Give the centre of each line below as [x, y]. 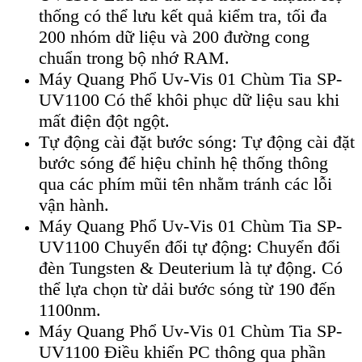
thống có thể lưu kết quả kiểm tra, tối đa [183, 16]
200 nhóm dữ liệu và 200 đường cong [174, 37]
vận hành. [74, 205]
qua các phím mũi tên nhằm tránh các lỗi [185, 184]
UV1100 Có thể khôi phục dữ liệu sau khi [189, 100]
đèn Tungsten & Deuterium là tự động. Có [191, 268]
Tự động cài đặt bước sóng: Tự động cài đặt [197, 142]
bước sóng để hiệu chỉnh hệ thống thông [183, 163]
